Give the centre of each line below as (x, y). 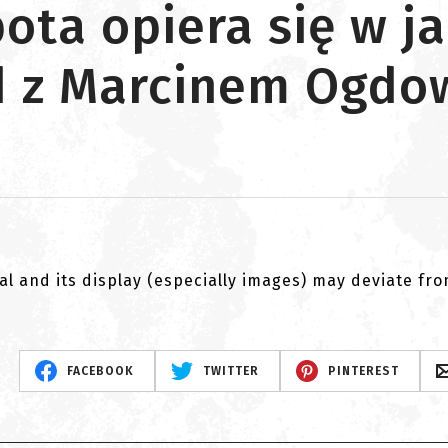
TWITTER (231, 371)
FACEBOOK (100, 371)
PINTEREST (363, 371)
